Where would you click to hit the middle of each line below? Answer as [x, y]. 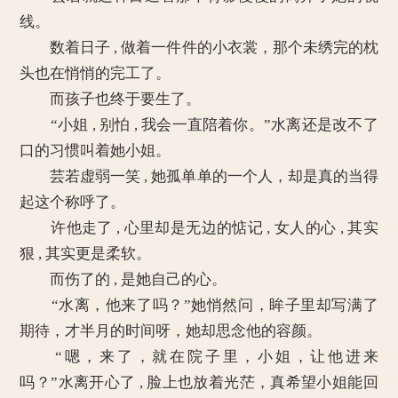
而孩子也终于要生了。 [111, 99]
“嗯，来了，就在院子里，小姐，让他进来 [199, 357]
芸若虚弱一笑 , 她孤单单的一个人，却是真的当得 [199, 176]
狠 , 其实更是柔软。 [86, 254]
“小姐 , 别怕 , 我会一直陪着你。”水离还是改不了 [199, 125]
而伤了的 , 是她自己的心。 [123, 279]
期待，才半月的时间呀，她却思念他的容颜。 [171, 331]
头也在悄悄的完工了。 [96, 73]
